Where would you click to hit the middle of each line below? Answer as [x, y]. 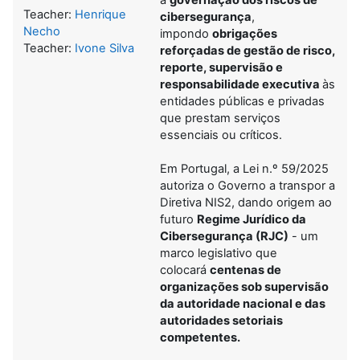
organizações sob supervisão [244, 286]
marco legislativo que [219, 253]
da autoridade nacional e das [243, 303]
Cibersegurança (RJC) [224, 236]
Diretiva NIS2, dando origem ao [246, 202]
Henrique [100, 15]
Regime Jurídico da [252, 219]
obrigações [245, 33]
